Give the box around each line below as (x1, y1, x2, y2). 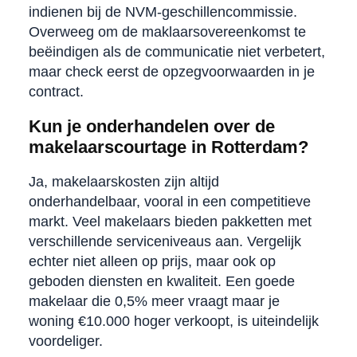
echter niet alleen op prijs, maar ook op (28, 253, 276, 269)
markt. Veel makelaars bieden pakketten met (28, 213, 312, 229)
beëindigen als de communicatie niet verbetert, (28, 43, 325, 60)
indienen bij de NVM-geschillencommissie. (28, 3, 297, 20)
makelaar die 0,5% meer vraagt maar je (28, 292, 280, 309)
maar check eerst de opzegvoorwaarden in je (28, 63, 315, 80)
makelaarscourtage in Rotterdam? (28, 136, 308, 157)
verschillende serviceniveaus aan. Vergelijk (28, 233, 301, 249)
